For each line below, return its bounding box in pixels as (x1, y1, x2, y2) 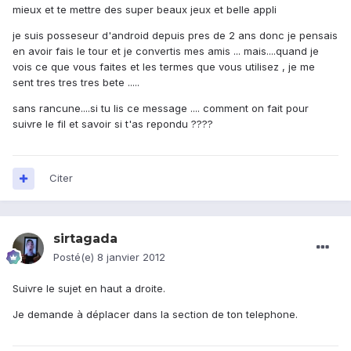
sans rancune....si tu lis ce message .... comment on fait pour (13, 102, 309, 115)
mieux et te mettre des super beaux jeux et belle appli (13, 3, 277, 16)
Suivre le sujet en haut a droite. (13, 282, 165, 295)
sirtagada (53, 231, 118, 247)
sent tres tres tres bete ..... (13, 76, 139, 89)
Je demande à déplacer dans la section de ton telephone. (13, 308, 298, 321)
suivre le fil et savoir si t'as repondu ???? (13, 118, 213, 131)
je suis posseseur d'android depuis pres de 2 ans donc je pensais (13, 29, 338, 42)
